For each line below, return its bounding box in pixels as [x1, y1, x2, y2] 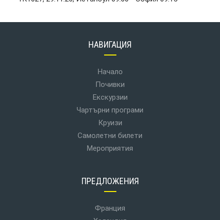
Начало [97, 67, 123, 76]
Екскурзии [92, 93, 128, 102]
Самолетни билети [78, 131, 142, 140]
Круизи [98, 118, 122, 127]
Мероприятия [87, 144, 133, 153]
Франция [95, 204, 125, 213]
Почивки [95, 80, 125, 89]
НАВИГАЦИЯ [88, 39, 132, 50]
